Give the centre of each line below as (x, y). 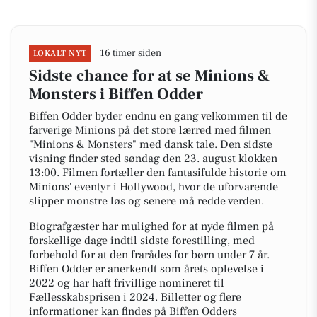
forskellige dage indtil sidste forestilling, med (142, 241)
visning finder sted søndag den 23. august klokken (153, 158)
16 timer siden (130, 53)
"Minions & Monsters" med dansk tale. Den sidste (151, 144)
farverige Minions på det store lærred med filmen (150, 130)
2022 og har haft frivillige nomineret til (127, 283)
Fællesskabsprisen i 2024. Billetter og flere (135, 297)
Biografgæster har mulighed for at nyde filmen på (151, 226)
